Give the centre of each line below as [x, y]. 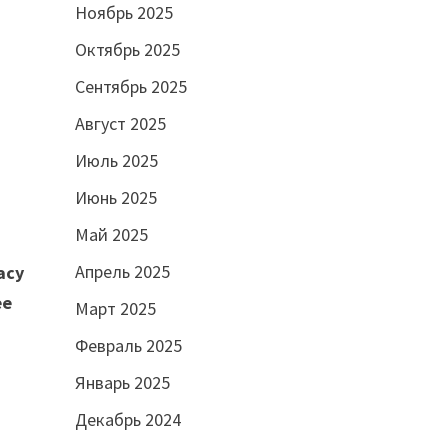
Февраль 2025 [128, 346]
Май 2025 [111, 235]
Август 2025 [120, 124]
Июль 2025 [116, 161]
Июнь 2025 [115, 198]
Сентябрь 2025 [130, 87]
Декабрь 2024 [127, 420]
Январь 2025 [122, 383]
